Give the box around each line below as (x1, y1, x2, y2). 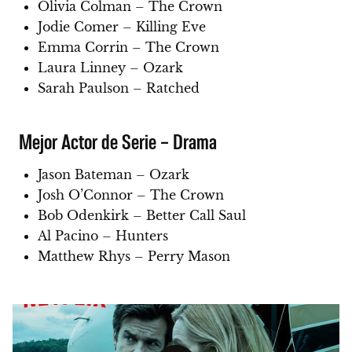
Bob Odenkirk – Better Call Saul (38, 207, 246, 224)
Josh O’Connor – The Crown (38, 187, 224, 203)
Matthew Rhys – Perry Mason (38, 248, 230, 265)
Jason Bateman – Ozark (38, 167, 189, 183)
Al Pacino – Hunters (38, 228, 168, 244)
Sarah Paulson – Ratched (38, 80, 200, 97)
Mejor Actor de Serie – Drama (19, 128, 218, 154)
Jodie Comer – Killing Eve (38, 19, 206, 35)
